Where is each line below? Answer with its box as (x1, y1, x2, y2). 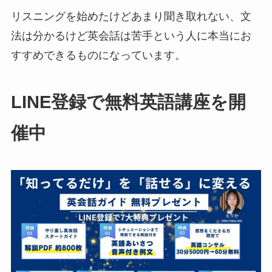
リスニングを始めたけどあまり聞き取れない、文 (10, 10, 251, 22)
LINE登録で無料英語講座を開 (10, 92, 246, 112)
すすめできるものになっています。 (10, 49, 186, 61)
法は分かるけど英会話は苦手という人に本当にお (10, 29, 251, 42)
